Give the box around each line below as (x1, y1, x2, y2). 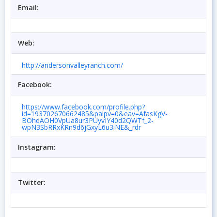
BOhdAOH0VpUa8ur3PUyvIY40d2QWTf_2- (22, 115, 154, 125)
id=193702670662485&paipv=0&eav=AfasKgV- (22, 108, 168, 118)
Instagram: (18, 142, 56, 152)
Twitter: (18, 177, 46, 187)
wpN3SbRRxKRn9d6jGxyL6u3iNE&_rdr (22, 122, 141, 132)
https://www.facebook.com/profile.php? (22, 102, 145, 111)
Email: (18, 3, 39, 13)
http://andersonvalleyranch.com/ (22, 60, 123, 70)
